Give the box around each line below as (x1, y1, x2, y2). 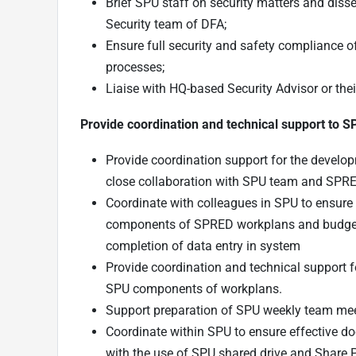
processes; (106, 59, 168, 75)
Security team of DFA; (106, 16, 230, 32)
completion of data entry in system (106, 238, 304, 253)
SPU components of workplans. (106, 281, 285, 296)
